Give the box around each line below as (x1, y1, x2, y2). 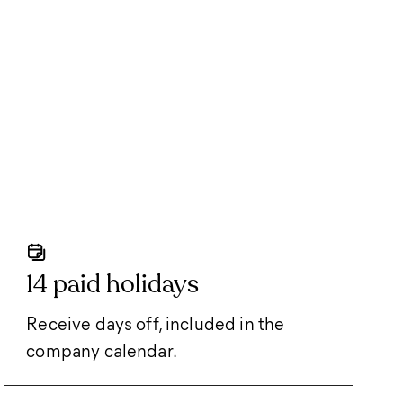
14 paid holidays (26, 268, 200, 300)
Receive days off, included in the (26, 310, 285, 335)
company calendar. (26, 337, 177, 362)
